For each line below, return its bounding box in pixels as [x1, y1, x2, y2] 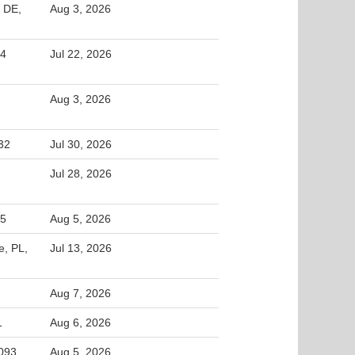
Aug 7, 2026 [50, 287, 111, 300]
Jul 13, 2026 [50, 242, 112, 254]
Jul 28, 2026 [50, 167, 112, 180]
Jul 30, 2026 [50, 138, 112, 151]
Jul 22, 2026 [50, 48, 112, 60]
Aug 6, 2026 [50, 316, 111, 329]
